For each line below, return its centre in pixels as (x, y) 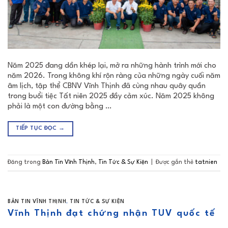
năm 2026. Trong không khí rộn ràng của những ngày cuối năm (114, 76)
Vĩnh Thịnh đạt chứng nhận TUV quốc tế (111, 213)
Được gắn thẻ (175, 163)
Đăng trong (25, 163)
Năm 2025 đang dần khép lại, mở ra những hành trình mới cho (112, 66)
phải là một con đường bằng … (60, 106)
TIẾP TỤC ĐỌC (37, 128)
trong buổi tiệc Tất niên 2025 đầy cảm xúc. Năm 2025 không (111, 96)
